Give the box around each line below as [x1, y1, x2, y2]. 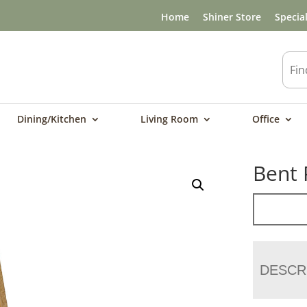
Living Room [140, 112, 198, 125]
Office [252, 112, 280, 125]
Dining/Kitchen [17, 112, 86, 125]
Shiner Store [202, 10, 261, 23]
